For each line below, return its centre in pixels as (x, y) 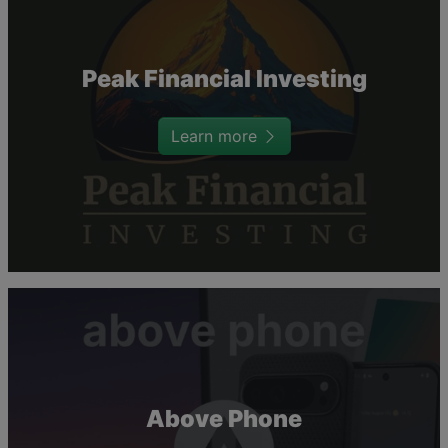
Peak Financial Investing (224, 79)
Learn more (216, 136)
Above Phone (224, 419)
